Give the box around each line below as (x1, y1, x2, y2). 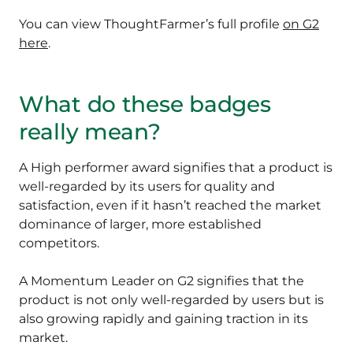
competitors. (19, 236, 99, 251)
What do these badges (19, 91, 271, 118)
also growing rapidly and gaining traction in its (19, 311, 308, 327)
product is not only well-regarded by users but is (19, 292, 324, 308)
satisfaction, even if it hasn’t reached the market (19, 198, 321, 214)
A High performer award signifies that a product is (19, 160, 333, 176)
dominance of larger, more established (19, 217, 262, 232)
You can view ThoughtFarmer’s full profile (19, 17, 283, 32)
